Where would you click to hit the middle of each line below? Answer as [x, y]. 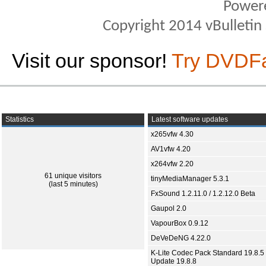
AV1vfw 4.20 [171, 149]
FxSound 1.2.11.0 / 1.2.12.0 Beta [203, 194]
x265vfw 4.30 [172, 134]
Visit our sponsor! [92, 61]
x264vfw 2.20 [172, 164]
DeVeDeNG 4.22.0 [181, 238]
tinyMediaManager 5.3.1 [190, 179]
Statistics [19, 119]
